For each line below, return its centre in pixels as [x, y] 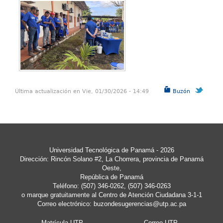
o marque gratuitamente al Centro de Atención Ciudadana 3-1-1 [111, 195]
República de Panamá [111, 177]
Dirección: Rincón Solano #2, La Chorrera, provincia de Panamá [111, 159]
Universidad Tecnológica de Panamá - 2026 [111, 150]
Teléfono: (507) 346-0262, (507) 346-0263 [111, 186]
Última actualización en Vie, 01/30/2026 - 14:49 [82, 91]
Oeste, [111, 168]
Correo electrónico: [65, 204]
